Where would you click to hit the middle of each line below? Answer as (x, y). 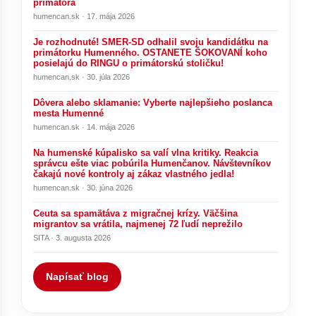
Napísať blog (78, 276)
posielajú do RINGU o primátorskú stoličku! (129, 63)
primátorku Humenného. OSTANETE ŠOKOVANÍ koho (151, 53)
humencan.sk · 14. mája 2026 (84, 127)
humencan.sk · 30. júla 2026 (82, 77)
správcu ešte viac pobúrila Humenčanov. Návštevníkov (152, 163)
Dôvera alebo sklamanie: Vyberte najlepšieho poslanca (153, 103)
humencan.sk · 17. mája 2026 (84, 16)
